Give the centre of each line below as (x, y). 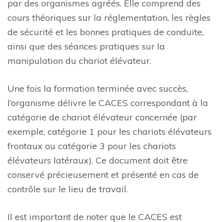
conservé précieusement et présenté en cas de (103, 175)
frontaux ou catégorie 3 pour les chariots (92, 146)
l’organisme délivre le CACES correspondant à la (108, 103)
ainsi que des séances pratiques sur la (86, 46)
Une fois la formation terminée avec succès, (98, 88)
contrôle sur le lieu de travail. (68, 189)
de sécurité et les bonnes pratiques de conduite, (106, 32)
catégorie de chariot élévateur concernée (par (102, 117)
